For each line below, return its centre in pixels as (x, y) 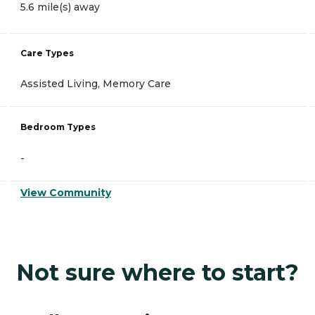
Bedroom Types (58, 127)
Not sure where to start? (157, 273)
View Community (66, 193)
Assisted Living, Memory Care (96, 84)
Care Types (47, 53)
